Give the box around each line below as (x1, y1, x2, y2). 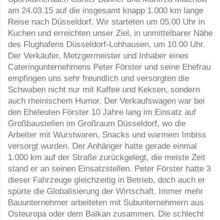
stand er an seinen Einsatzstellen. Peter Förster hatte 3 (8, 164, 211, 173)
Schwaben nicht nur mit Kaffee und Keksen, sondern (8, 84, 200, 94)
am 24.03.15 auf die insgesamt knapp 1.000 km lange (8, 5, 203, 15)
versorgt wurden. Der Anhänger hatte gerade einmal (8, 141, 197, 150)
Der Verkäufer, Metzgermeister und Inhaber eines (8, 51, 189, 60)
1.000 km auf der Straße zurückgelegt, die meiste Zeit (8, 152, 205, 162)
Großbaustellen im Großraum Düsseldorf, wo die (8, 118, 186, 128)
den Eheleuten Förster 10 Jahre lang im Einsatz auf (8, 107, 196, 116)
